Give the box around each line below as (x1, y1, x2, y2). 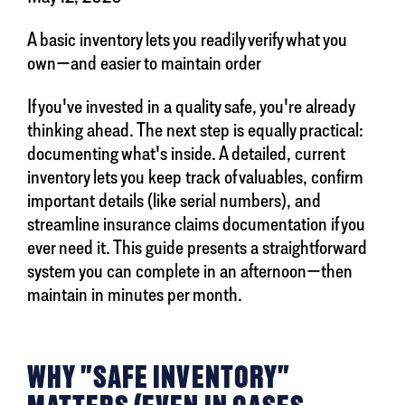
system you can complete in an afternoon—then (27, 259, 353, 283)
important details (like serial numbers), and (27, 188, 321, 212)
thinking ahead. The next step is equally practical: (27, 118, 363, 142)
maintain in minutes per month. (27, 282, 242, 306)
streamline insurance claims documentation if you (27, 212, 365, 236)
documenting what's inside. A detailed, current (27, 141, 345, 165)
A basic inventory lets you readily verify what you (27, 27, 347, 52)
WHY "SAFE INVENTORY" (27, 359, 290, 396)
